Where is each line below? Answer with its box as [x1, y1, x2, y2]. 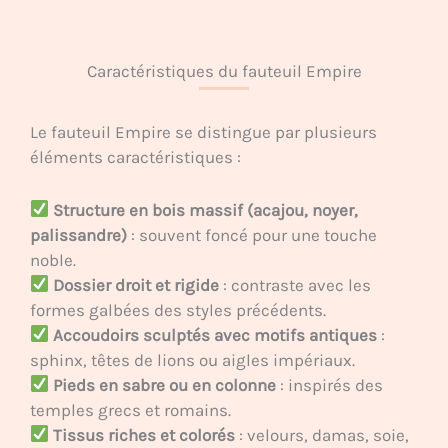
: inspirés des [276, 374, 384, 395]
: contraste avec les [219, 274, 372, 295]
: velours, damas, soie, [235, 424, 410, 445]
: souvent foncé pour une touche [127, 224, 377, 245]
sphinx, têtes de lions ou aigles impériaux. [30, 349, 355, 370]
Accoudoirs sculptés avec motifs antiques [53, 324, 378, 345]
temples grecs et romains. [30, 399, 231, 420]
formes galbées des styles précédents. [30, 299, 326, 320]
